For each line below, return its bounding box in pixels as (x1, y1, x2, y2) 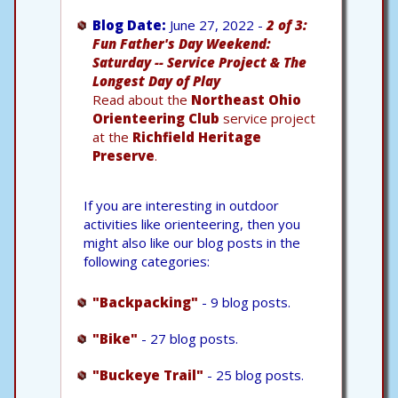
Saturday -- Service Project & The (92, 52, 306, 71)
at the (92, 127, 132, 146)
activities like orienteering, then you (84, 214, 300, 233)
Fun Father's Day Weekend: (92, 34, 271, 52)
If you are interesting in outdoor (84, 195, 279, 214)
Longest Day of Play (92, 71, 220, 90)
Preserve (92, 146, 155, 164)
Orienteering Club (92, 108, 219, 127)
